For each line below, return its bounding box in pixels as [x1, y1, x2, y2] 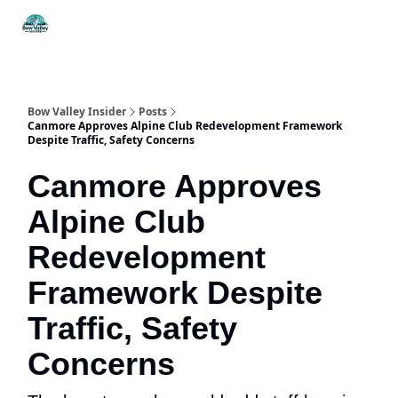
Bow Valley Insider [28, 104, 126, 119]
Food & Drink [216, 20, 283, 33]
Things [64, 14, 100, 28]
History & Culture [297, 20, 384, 33]
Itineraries [132, 14, 184, 28]
